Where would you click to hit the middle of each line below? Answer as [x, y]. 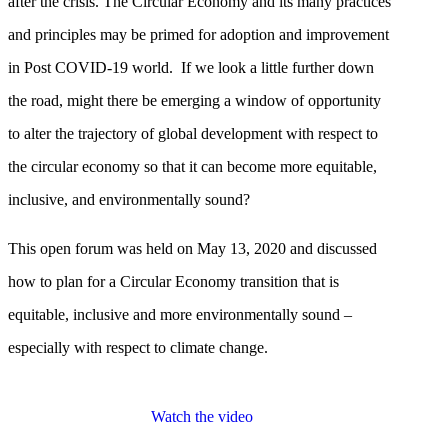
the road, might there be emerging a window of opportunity [194, 101]
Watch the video [202, 417]
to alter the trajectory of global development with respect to [193, 134]
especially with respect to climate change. [138, 348]
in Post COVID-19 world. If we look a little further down [191, 68]
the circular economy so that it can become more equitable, [192, 167]
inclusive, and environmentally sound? [129, 200]
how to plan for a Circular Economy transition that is [173, 282]
